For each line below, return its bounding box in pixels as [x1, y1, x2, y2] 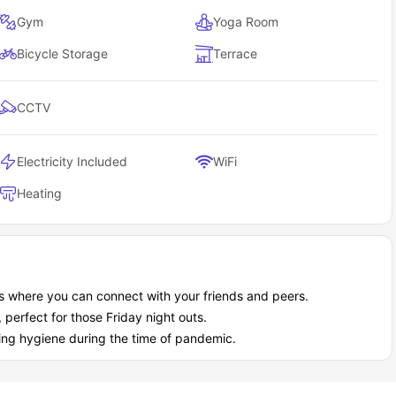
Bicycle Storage [17, 45, 109, 61]
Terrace [213, 45, 258, 61]
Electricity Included [17, 153, 128, 169]
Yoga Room [213, 13, 279, 29]
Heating [17, 185, 63, 201]
